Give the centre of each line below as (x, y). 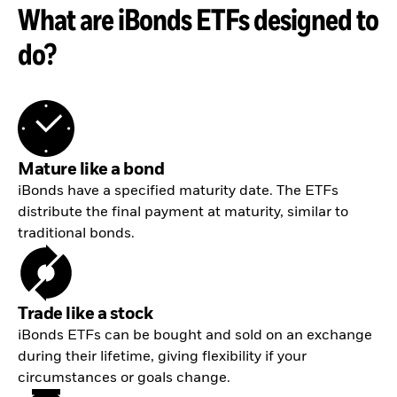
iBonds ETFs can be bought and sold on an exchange (195, 336)
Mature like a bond (91, 171)
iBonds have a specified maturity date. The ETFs (178, 192)
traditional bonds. (76, 234)
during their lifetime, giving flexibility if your (162, 358)
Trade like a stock (85, 315)
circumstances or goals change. (124, 379)
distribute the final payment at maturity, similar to (183, 213)
